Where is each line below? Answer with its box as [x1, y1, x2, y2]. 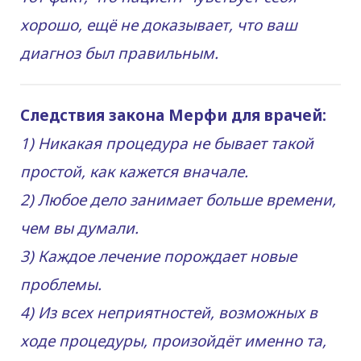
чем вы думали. [20, 217, 139, 239]
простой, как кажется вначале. [20, 160, 248, 182]
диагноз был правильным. [20, 42, 218, 64]
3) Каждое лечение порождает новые [20, 245, 297, 267]
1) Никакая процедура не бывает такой [20, 132, 313, 154]
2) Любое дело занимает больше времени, [20, 189, 336, 210]
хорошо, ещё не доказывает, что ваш [20, 14, 297, 35]
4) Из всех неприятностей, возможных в [20, 301, 317, 323]
